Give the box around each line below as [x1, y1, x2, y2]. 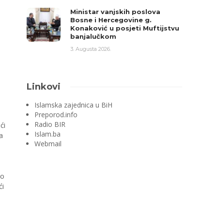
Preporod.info [34, 110, 78, 119]
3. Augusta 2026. [70, 46, 111, 52]
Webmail [34, 139, 62, 148]
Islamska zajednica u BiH [34, 100, 113, 109]
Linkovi [27, 81, 61, 92]
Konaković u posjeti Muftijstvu [70, 24, 180, 32]
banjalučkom [70, 32, 117, 40]
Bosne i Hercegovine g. [70, 16, 152, 24]
